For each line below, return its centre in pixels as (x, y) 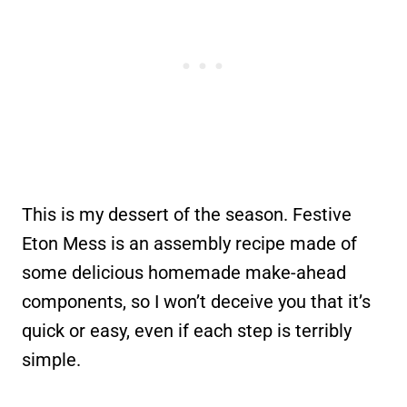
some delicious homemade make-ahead (184, 272)
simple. (51, 359)
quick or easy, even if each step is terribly (187, 330)
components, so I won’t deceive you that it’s (196, 301)
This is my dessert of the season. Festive (187, 214)
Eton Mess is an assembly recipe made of (189, 243)
